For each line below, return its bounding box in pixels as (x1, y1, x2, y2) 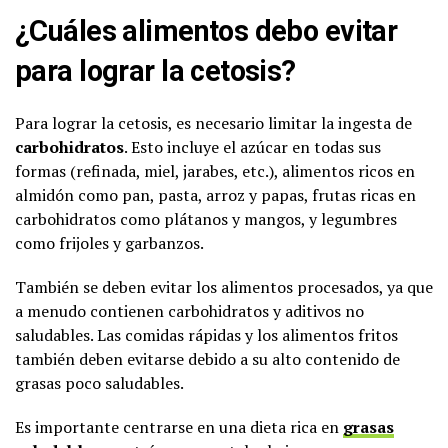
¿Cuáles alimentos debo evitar (15, 13, 398, 48)
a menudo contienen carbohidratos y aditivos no (15, 299, 364, 322)
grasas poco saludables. (15, 371, 184, 394)
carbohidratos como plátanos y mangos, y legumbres (15, 207, 397, 230)
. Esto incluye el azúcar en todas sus (124, 135, 381, 158)
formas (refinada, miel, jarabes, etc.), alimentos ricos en (15, 159, 415, 182)
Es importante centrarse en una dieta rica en (15, 415, 343, 438)
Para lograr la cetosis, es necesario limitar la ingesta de (15, 111, 412, 134)
